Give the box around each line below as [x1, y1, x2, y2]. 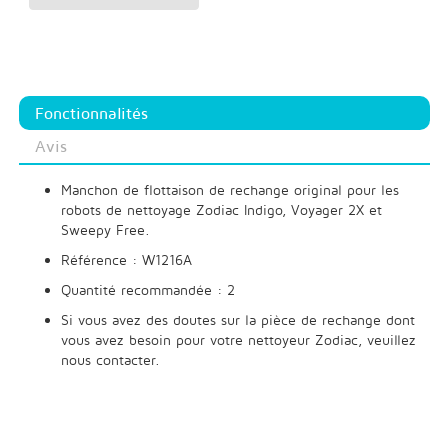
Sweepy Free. [60, 221, 150, 238]
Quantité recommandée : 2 [60, 281, 235, 298]
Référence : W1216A [60, 251, 192, 268]
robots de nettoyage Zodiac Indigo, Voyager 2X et [60, 201, 382, 218]
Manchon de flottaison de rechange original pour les [60, 181, 399, 198]
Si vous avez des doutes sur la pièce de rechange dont [60, 311, 415, 328]
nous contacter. [60, 351, 160, 368]
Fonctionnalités [34, 104, 148, 122]
